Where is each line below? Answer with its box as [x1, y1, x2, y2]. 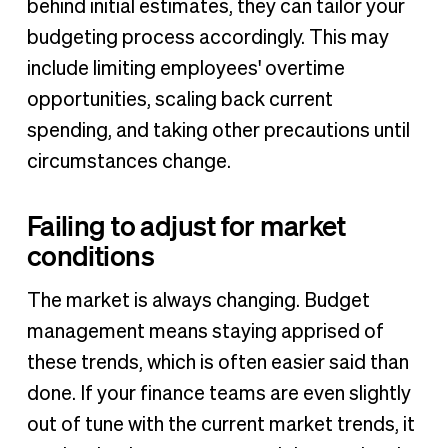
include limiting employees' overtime [26, 59, 345, 80]
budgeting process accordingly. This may [26, 28, 389, 49]
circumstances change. [26, 152, 231, 173]
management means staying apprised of [26, 321, 384, 342]
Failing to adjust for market [26, 208, 346, 243]
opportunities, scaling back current [26, 90, 333, 111]
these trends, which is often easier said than [26, 352, 409, 373]
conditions [26, 238, 155, 273]
